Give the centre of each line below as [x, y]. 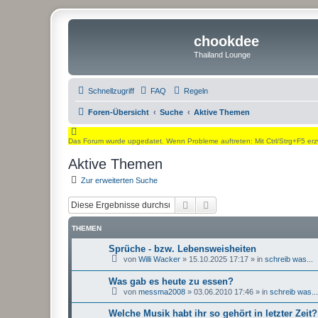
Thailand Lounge [222, 55]
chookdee [226, 41]
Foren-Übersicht [119, 112]
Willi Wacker [159, 259]
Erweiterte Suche [248, 204]
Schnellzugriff [111, 91]
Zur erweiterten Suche [119, 180]
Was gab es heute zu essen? [171, 281]
